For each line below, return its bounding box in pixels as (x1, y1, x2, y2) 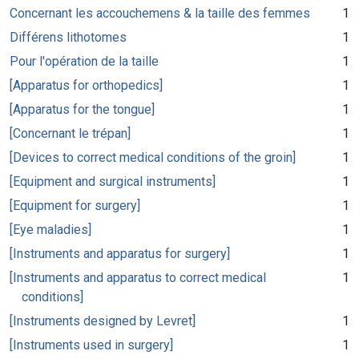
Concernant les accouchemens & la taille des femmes (10, 5, 310, 21)
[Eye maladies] (10, 221, 91, 237)
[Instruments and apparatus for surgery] (10, 245, 230, 261)
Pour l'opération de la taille (10, 53, 159, 69)
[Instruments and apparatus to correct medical (10, 269, 266, 285)
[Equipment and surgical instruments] (10, 173, 216, 189)
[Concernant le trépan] (10, 125, 131, 141)
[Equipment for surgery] (10, 197, 140, 213)
